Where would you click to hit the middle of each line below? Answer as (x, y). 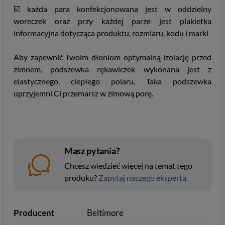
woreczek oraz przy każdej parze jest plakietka (113, 21)
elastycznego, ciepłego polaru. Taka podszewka (113, 81)
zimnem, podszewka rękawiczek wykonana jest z (113, 69)
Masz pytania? (92, 151)
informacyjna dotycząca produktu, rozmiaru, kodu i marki (111, 33)
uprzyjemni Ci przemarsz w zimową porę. (83, 93)
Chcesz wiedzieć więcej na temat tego (128, 165)
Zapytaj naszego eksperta (142, 178)
